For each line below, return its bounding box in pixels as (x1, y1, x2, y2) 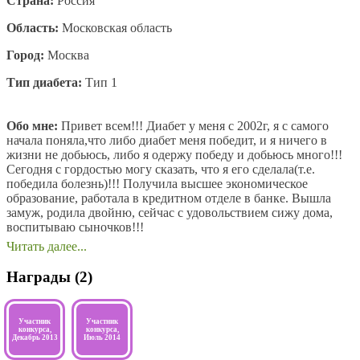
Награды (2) (6, 268, 92, 286)
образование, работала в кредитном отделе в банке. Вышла (6, 190, 331, 205)
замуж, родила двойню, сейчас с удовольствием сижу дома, (6, 205, 333, 219)
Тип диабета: (6, 75, 82, 89)
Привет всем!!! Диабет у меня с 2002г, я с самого (58, 118, 329, 133)
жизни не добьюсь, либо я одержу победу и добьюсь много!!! (6, 147, 342, 162)
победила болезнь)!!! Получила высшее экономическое (6, 176, 308, 190)
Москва (44, 47, 89, 62)
